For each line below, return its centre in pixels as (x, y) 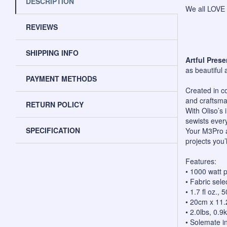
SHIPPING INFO (52, 53)
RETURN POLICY (55, 105)
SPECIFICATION (53, 130)
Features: (201, 161)
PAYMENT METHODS (61, 79)
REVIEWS (42, 27)
